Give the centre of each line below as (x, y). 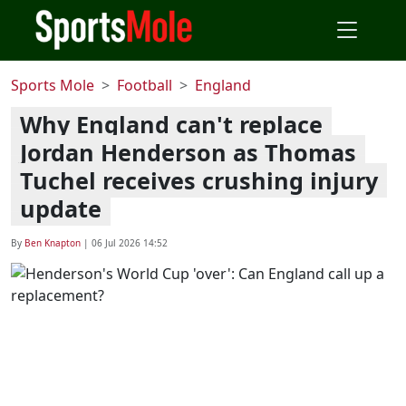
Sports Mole (53, 85)
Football (145, 85)
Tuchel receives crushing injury (199, 180)
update (61, 208)
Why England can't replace (171, 124)
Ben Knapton (53, 243)
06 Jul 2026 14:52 (130, 243)
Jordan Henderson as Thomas (188, 152)
